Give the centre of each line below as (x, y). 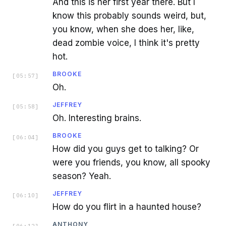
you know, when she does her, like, (123, 29)
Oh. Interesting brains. (97, 118)
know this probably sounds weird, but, (129, 15)
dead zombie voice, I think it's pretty (126, 43)
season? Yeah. (82, 176)
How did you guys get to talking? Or (126, 149)
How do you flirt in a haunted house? (127, 207)
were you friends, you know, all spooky (131, 162)
